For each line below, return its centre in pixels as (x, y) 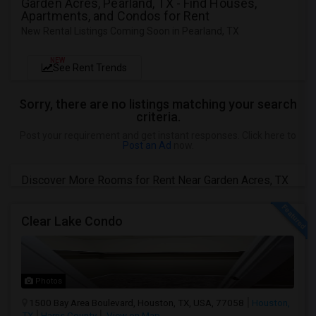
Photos (48, 281)
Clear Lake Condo (72, 221)
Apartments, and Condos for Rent (116, 16)
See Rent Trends (90, 68)
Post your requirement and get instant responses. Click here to (158, 135)
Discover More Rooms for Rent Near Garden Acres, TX (155, 180)
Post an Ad (147, 145)
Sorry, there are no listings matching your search (158, 104)
